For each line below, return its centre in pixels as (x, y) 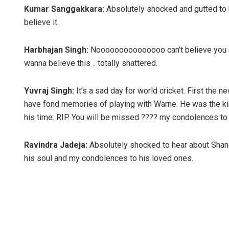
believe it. (41, 22)
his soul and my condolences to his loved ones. (109, 158)
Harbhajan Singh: (56, 50)
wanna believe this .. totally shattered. (91, 63)
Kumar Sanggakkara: (64, 9)
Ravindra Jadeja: (56, 145)
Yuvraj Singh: (49, 91)
